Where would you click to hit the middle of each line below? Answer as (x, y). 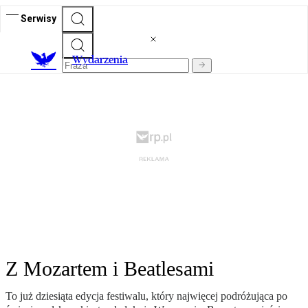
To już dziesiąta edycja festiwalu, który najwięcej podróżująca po (146, 296)
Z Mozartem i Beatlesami (110, 269)
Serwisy (38, 18)
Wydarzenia (100, 60)
